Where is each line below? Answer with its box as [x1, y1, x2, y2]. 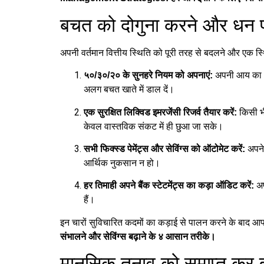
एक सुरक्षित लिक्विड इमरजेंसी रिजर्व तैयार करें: [84, 107, 237, 117]
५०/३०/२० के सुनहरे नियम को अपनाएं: [84, 70, 213, 81]
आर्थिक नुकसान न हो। [84, 157, 160, 169]
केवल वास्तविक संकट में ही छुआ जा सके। [84, 120, 223, 132]
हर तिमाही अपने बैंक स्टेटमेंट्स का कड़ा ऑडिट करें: [84, 180, 254, 191]
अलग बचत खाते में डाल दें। [84, 84, 174, 95]
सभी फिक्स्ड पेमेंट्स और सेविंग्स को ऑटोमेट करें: [84, 143, 245, 154]
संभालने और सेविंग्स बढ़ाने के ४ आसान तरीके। [60, 231, 216, 242]
